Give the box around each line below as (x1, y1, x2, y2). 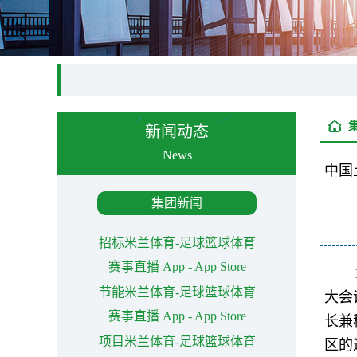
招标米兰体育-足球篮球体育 (98, 236, 256, 249)
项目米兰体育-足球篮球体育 (98, 335, 256, 348)
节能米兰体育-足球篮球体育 (98, 285, 256, 299)
